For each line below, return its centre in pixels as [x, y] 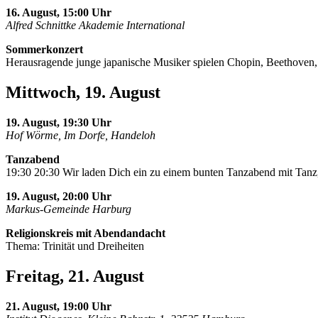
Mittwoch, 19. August [83, 92]
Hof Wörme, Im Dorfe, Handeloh [81, 135]
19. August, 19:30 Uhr [59, 122]
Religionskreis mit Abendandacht [86, 233]
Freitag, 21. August [75, 276]
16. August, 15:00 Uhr [59, 12]
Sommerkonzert [44, 49]
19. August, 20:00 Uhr [59, 196]
